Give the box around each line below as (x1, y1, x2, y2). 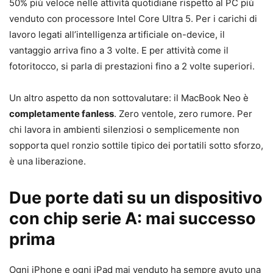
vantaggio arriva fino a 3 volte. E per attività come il (9, 44, 229, 57)
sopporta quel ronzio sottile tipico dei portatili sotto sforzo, (9, 140, 263, 152)
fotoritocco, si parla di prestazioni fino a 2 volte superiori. (9, 60, 255, 73)
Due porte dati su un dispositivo (9, 188, 263, 208)
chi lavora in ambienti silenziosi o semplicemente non (9, 124, 239, 136)
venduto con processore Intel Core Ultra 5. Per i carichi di (9, 13, 257, 25)
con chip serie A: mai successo (9, 208, 256, 229)
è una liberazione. (9, 155, 86, 168)
